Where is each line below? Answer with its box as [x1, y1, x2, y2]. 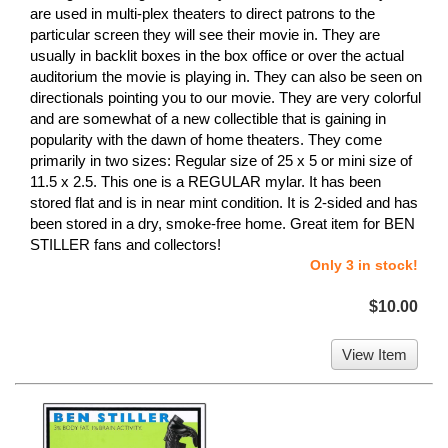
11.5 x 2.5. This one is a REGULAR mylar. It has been [30, 173, 381, 191]
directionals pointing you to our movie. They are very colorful [30, 89, 421, 107]
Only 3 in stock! [310, 257, 418, 274]
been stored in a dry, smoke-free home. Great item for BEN [30, 215, 415, 233]
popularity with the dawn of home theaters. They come [30, 131, 382, 149]
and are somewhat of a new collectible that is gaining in [30, 110, 386, 128]
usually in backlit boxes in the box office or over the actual [30, 47, 404, 65]
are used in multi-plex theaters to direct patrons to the [30, 5, 375, 23]
